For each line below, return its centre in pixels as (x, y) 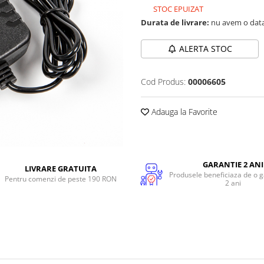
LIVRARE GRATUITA (60, 169)
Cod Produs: (163, 82)
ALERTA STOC (205, 49)
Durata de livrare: (175, 23)
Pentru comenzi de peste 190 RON (60, 179)
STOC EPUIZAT (177, 9)
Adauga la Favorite (183, 112)
